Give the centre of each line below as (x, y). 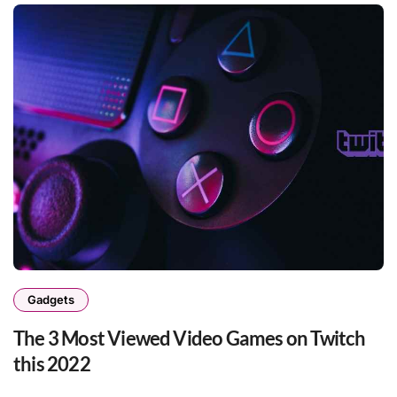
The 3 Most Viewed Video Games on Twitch (190, 338)
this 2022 (52, 363)
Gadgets (51, 299)
